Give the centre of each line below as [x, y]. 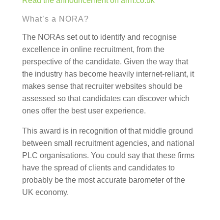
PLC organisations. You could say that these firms [108, 156]
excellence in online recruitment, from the [93, 50]
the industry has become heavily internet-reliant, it [108, 74]
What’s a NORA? [55, 19]
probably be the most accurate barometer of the [103, 180]
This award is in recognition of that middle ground [107, 131]
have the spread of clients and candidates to [98, 168]
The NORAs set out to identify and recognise [99, 37]
